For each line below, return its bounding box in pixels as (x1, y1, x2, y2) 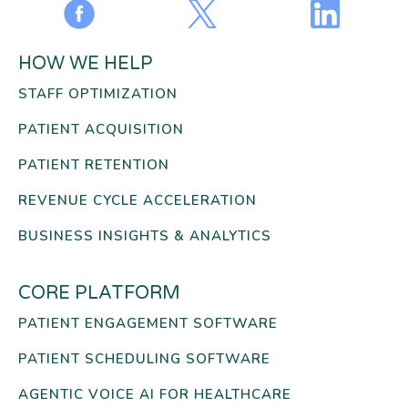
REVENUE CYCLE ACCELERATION (18, 190, 257, 209)
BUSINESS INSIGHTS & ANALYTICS (18, 226, 271, 245)
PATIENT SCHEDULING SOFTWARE (18, 349, 270, 368)
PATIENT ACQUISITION (18, 119, 184, 138)
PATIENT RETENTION (18, 155, 169, 174)
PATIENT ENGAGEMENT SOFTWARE (18, 313, 278, 332)
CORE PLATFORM (18, 281, 180, 304)
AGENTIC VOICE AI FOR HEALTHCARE (18, 384, 291, 403)
